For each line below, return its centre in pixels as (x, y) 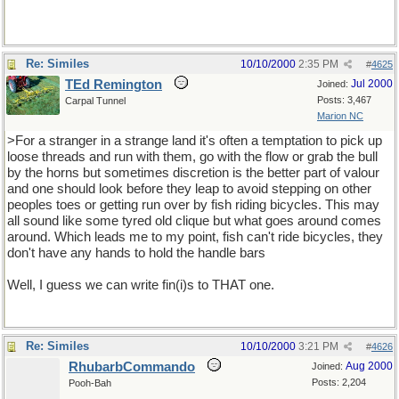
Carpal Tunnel (95, 101)
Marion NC (340, 116)
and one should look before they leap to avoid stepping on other (189, 189)
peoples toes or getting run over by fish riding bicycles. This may (193, 205)
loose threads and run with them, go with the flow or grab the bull (192, 157)
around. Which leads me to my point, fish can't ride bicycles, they (195, 237)
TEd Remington (114, 85)
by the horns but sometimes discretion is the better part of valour (193, 173)
